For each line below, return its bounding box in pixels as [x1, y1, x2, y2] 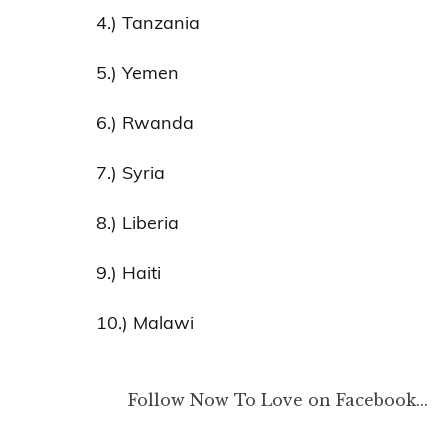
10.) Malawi [96, 310, 194, 334]
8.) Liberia [96, 210, 179, 234]
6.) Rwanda [96, 110, 194, 134]
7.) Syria [96, 160, 165, 184]
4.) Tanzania [96, 10, 200, 34]
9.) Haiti [96, 260, 161, 284]
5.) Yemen [96, 60, 179, 84]
